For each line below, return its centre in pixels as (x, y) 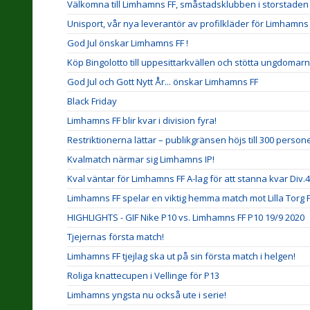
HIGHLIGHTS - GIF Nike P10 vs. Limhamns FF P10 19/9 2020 (186, 217)
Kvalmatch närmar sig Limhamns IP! (141, 159)
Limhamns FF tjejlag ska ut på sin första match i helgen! (181, 256)
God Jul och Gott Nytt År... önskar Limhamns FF (163, 82)
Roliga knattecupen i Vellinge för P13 (143, 275)
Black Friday (92, 101)
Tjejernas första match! (116, 237)
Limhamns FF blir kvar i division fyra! (142, 120)
